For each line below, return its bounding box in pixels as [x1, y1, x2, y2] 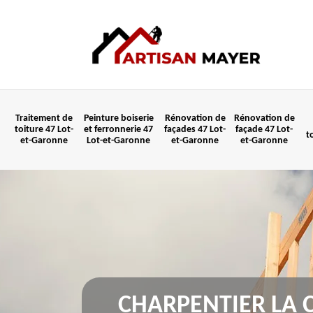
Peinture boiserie [83, 113, 154, 124]
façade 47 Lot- [235, 124, 293, 135]
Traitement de [15, 113, 73, 124]
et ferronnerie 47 [84, 124, 153, 135]
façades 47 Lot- [164, 124, 226, 135]
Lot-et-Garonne [87, 136, 150, 146]
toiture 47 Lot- [14, 124, 73, 135]
